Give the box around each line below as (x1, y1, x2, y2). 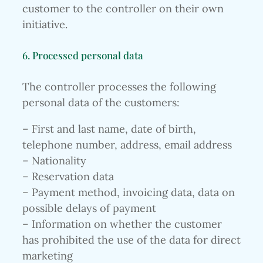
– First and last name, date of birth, (22, 122, 196, 136)
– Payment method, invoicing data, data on (22, 185, 235, 199)
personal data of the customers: (22, 95, 180, 109)
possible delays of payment (22, 201, 156, 215)
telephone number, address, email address (22, 137, 232, 151)
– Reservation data (22, 169, 114, 183)
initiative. (22, 17, 68, 31)
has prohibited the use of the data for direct (22, 232, 241, 247)
